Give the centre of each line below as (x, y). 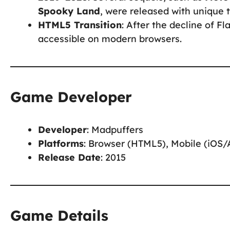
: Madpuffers (115, 129)
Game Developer (71, 97)
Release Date (69, 157)
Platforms (61, 143)
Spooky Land (69, 11)
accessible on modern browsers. (110, 39)
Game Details (59, 215)
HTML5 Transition (80, 25)
